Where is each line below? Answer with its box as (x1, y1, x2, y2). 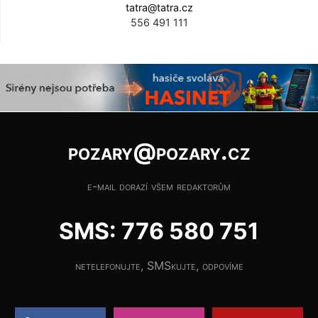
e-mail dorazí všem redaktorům (87, 179, 231, 194)
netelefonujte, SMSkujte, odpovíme (75, 258, 243, 273)
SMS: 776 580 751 (59, 217, 259, 246)
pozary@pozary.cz (67, 138, 251, 166)
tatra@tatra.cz (126, 1, 193, 14)
